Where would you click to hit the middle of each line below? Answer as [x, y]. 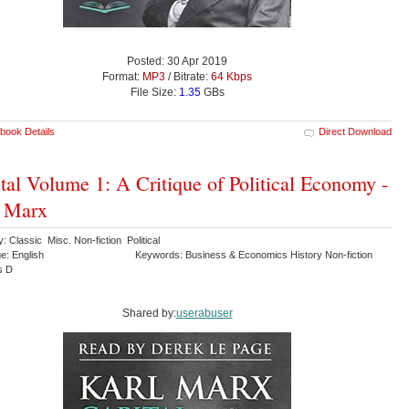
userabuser [204, 313]
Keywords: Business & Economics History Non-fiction [254, 254]
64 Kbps [231, 76]
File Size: [154, 92]
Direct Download [355, 131]
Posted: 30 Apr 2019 [177, 61]
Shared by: [149, 313]
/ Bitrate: [188, 76]
